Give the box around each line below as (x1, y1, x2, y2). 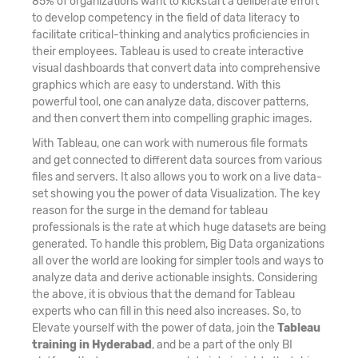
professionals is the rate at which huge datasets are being (32, 220, 326, 234)
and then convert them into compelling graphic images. (32, 111, 312, 125)
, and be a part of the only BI (152, 337, 292, 352)
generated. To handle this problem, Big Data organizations (32, 237, 324, 251)
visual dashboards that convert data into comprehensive (32, 61, 320, 75)
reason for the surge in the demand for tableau (32, 203, 268, 217)
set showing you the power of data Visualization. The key (32, 186, 320, 201)
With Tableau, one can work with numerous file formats (32, 136, 308, 150)
